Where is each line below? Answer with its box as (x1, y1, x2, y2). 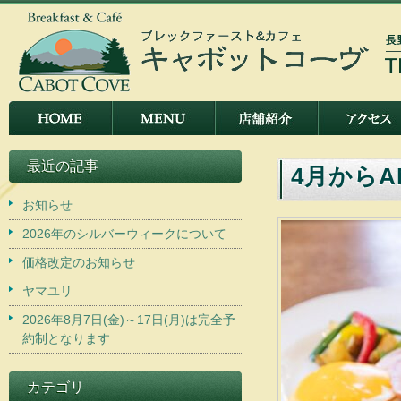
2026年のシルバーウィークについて (22, 226, 226, 241)
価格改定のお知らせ (22, 255, 135, 269)
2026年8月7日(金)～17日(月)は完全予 (22, 312, 235, 327)
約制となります (22, 331, 110, 346)
